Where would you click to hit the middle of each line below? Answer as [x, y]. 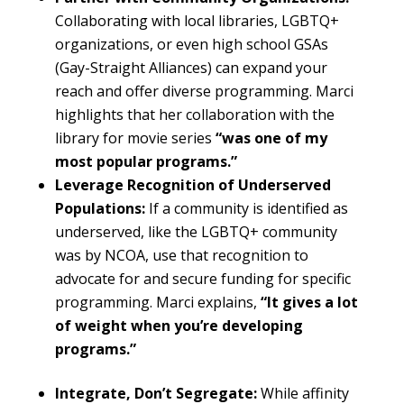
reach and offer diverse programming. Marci [204, 92]
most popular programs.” [146, 162]
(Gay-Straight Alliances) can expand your [191, 68]
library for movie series [135, 138]
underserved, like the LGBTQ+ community [196, 232]
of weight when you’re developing [179, 326]
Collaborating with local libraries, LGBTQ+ [197, 21]
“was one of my [271, 138]
